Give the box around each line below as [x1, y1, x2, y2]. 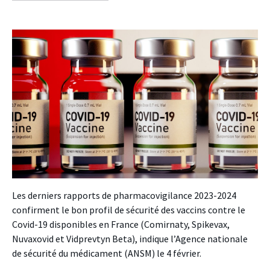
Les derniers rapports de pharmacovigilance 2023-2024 [12, 189, 236, 201]
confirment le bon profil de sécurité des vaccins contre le [12, 203, 245, 216]
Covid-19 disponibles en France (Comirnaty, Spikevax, [12, 218, 230, 230]
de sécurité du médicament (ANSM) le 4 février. [12, 246, 201, 259]
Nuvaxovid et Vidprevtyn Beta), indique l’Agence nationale [12, 232, 248, 245]
